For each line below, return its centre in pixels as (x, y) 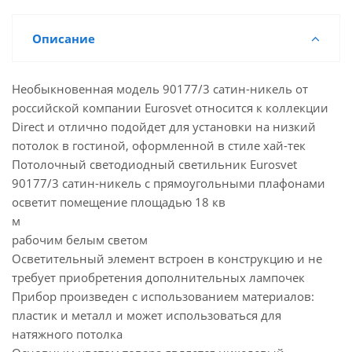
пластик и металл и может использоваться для (147, 315)
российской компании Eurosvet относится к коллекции (170, 108)
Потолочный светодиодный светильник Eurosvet (154, 164)
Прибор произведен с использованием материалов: (163, 296)
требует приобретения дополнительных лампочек (158, 277)
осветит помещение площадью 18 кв (119, 202)
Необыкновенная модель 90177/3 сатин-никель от (160, 89)
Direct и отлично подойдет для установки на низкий (164, 126)
